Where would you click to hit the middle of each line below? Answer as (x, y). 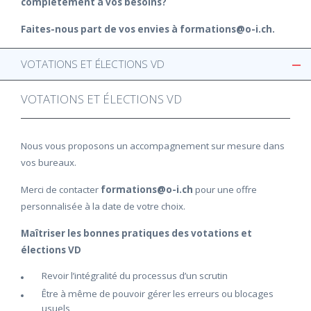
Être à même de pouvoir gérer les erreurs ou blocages (158, 294)
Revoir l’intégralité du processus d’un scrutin (135, 276)
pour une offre (226, 190)
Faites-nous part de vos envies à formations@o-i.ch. (148, 29)
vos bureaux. (49, 162)
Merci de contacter (61, 190)
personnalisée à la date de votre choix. (103, 206)
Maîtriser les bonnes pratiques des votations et (136, 233)
